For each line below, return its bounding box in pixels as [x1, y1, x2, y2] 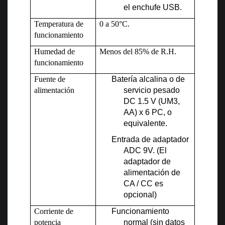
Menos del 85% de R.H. [99, 47, 177, 56]
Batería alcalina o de [111, 75, 185, 84]
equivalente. [124, 119, 168, 128]
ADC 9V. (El [124, 146, 167, 155]
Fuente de [34, 75, 66, 84]
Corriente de [34, 207, 74, 216]
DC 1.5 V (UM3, [124, 97, 180, 106]
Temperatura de [34, 20, 84, 29]
